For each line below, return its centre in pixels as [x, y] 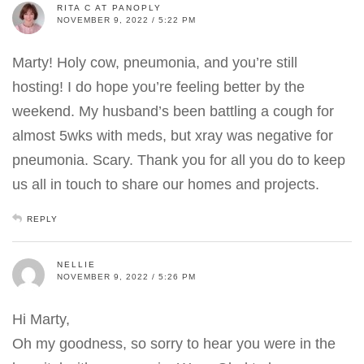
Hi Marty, [41, 319]
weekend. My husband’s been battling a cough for [173, 111]
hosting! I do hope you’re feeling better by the [158, 87]
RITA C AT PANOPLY [109, 7]
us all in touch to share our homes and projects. [166, 184]
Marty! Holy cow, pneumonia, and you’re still [155, 62]
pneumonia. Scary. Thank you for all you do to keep [179, 160]
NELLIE [76, 264]
